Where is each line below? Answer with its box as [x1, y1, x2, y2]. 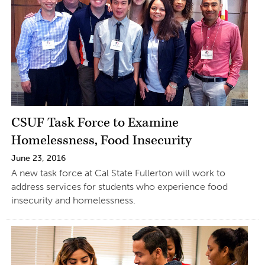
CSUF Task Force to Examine [11, 114, 179, 132]
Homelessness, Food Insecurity [11, 132, 192, 150]
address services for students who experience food [11, 181, 228, 193]
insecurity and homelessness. [11, 195, 135, 206]
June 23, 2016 [11, 153, 66, 164]
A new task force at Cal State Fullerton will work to [11, 167, 225, 179]
